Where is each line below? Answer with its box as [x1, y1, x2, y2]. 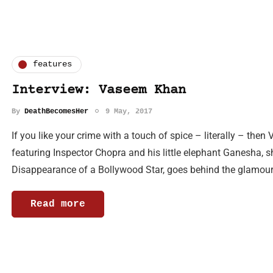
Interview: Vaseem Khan [12, 82, 186, 98]
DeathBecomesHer [24, 107, 88, 116]
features [33, 59, 72, 69]
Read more [30, 198, 85, 210]
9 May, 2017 [105, 107, 152, 116]
